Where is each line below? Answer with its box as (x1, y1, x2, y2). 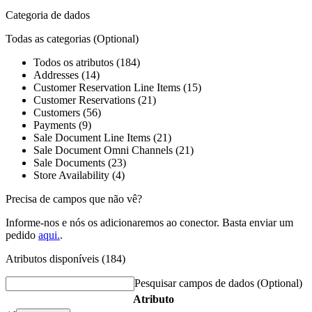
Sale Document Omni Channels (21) (33, 143, 194, 156)
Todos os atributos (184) (33, 56, 140, 68)
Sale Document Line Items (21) (33, 131, 171, 143)
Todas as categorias (6, 32, 93, 45)
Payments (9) (33, 118, 91, 131)
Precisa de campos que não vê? (6, 192, 142, 205)
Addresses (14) (33, 68, 100, 81)
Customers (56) (33, 106, 101, 118)
